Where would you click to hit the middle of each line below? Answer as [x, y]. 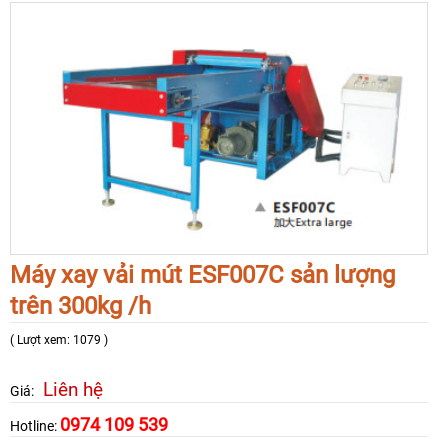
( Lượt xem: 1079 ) [59, 339]
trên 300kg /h [80, 305]
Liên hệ [73, 389]
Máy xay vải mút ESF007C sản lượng [202, 274]
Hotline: [35, 425]
